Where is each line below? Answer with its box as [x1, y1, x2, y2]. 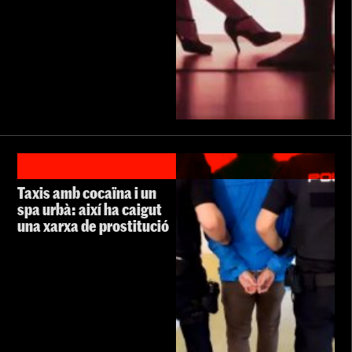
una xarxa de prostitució [17, 216, 169, 236]
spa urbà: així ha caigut [17, 200, 162, 219]
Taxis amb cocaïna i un [17, 183, 156, 203]
